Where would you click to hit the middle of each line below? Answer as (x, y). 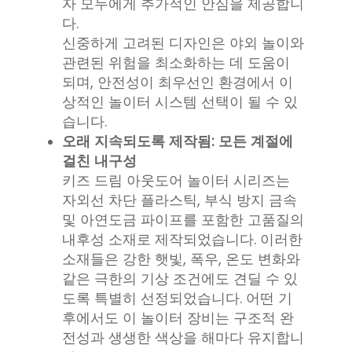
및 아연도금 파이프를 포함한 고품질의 (183, 220)
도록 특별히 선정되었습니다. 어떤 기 (177, 299)
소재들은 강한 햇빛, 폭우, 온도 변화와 (181, 259)
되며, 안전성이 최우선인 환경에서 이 (178, 82)
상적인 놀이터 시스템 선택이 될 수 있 (180, 102)
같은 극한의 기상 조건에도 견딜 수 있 (180, 279)
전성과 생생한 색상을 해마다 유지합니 (183, 338)
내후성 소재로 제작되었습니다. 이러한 (182, 240)
